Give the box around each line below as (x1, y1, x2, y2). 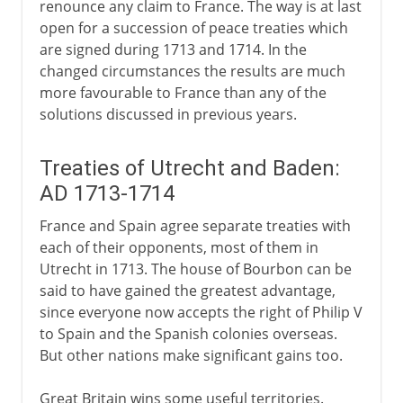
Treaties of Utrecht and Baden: (39, 155, 340, 181)
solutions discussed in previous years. (39, 103, 297, 124)
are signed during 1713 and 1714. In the (39, 39, 307, 59)
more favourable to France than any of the (39, 82, 327, 103)
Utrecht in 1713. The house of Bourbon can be (39, 258, 352, 279)
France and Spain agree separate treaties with (39, 215, 351, 236)
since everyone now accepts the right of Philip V (39, 301, 363, 322)
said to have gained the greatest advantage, (39, 280, 336, 300)
